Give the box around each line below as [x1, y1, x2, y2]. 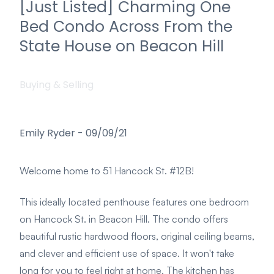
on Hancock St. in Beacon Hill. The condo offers [20, 212, 228, 225]
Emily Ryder [20, 126, 75, 141]
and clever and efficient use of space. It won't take [20, 246, 234, 259]
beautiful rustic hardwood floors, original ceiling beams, [20, 229, 254, 242]
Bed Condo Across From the [20, 15, 232, 37]
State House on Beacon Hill [20, 35, 224, 57]
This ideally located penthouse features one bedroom [20, 195, 249, 208]
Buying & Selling [20, 77, 94, 92]
